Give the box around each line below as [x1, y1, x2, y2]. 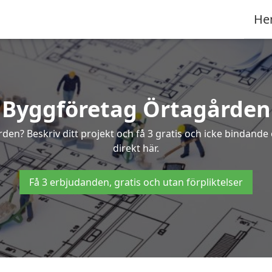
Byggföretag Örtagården [1, 94, 271, 124]
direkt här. [113, 141, 159, 155]
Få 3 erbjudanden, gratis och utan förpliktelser [29, 175, 243, 189]
